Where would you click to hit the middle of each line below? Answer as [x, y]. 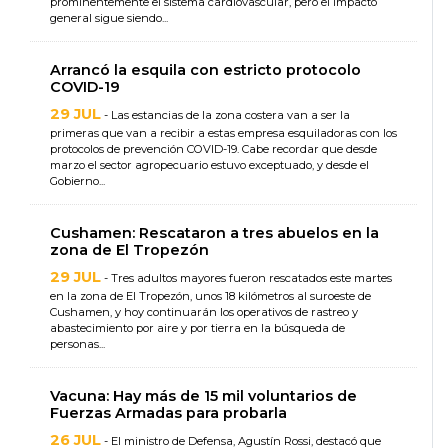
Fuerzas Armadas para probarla [168, 413]
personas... [77, 344]
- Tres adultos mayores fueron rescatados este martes [246, 278]
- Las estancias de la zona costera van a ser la [225, 115]
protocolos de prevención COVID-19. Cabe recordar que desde [213, 149]
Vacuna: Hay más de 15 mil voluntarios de [203, 396]
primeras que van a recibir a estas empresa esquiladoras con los [223, 133]
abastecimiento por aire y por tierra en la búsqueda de [197, 328]
